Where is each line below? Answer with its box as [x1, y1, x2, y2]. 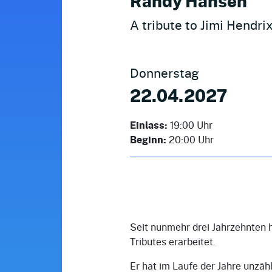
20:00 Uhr [166, 132, 214, 146]
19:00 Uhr [168, 117, 212, 132]
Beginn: [130, 132, 166, 147]
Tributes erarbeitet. [130, 234, 216, 248]
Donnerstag [130, 63, 199, 82]
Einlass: [130, 117, 168, 132]
